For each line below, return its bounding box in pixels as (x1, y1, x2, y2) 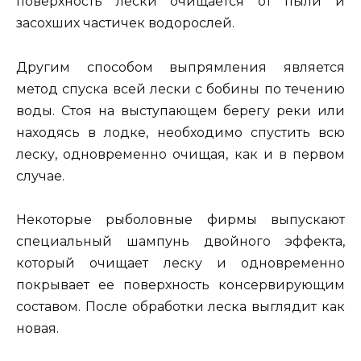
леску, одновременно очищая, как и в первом (16, 146, 345, 162)
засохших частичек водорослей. (16, 15, 234, 31)
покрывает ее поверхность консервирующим (16, 276, 345, 293)
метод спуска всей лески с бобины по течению (16, 81, 345, 97)
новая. (16, 320, 59, 336)
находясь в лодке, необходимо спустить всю (16, 124, 345, 140)
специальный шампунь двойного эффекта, (16, 233, 345, 249)
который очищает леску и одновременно (16, 255, 345, 271)
